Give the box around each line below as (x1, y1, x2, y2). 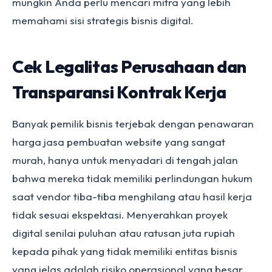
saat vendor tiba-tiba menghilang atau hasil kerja (12, 190, 252, 203)
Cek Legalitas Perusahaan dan (12, 56, 247, 77)
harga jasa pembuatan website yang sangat (12, 135, 225, 148)
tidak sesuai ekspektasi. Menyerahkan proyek (12, 208, 228, 221)
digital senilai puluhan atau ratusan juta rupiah (12, 226, 235, 239)
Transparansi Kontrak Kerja (12, 81, 226, 103)
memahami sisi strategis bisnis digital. (12, 14, 194, 27)
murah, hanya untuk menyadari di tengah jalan (12, 154, 238, 166)
